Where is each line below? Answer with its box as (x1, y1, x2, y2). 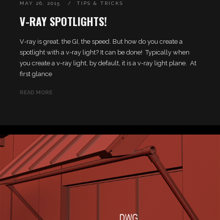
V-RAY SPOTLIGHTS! (20, 13, 107, 29)
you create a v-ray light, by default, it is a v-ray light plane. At (20, 59, 196, 67)
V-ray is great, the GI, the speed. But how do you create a (20, 37, 183, 45)
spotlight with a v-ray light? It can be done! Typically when (20, 48, 190, 56)
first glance (20, 70, 52, 78)
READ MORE (20, 89, 53, 96)
